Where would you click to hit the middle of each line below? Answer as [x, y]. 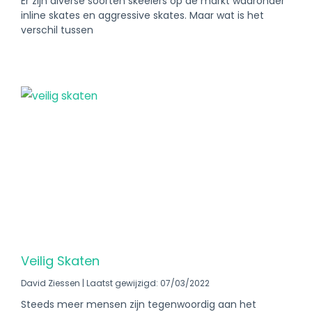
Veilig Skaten [60, 261]
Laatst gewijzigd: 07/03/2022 [147, 283]
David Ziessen [52, 283]
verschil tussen [57, 30]
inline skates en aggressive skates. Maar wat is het [142, 15]
